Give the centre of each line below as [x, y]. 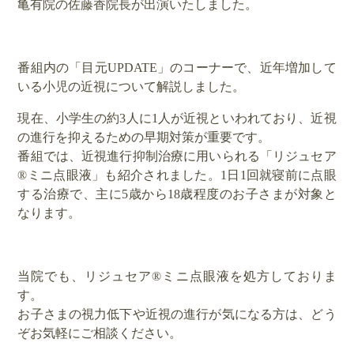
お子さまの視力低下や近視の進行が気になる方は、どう [177, 314]
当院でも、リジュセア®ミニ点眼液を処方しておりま [177, 276]
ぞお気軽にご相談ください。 [100, 333]
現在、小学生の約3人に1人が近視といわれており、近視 [177, 118]
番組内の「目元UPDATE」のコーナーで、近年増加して [177, 68]
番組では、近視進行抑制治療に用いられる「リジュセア [177, 156]
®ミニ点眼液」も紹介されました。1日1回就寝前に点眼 [177, 175]
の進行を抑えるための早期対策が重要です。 [144, 137]
